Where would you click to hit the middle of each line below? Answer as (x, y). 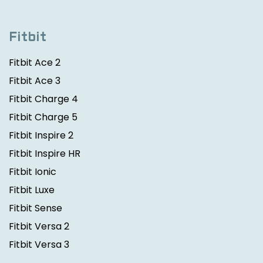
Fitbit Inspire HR (45, 154)
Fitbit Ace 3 (35, 81)
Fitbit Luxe (32, 190)
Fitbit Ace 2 (35, 63)
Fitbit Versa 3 (39, 245)
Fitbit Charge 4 (43, 99)
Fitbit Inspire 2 (41, 136)
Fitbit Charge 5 (43, 117)
